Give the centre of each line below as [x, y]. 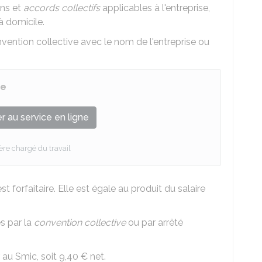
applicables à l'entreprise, [155, 8]
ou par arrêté [154, 223]
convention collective [80, 223]
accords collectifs [62, 8]
